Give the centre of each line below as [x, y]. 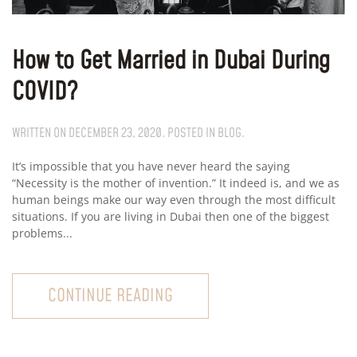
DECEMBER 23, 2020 [115, 133]
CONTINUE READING [110, 296]
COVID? [45, 92]
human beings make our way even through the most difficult [174, 199]
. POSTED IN [190, 133]
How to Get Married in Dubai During [171, 61]
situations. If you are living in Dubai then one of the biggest [171, 216]
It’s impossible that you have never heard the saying [151, 166]
